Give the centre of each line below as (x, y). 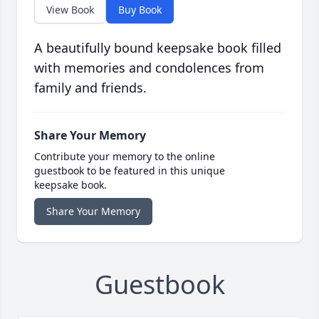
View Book (70, 10)
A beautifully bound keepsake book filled (158, 48)
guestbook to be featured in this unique (130, 171)
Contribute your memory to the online (125, 157)
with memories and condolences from (149, 68)
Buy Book (140, 10)
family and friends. (90, 88)
